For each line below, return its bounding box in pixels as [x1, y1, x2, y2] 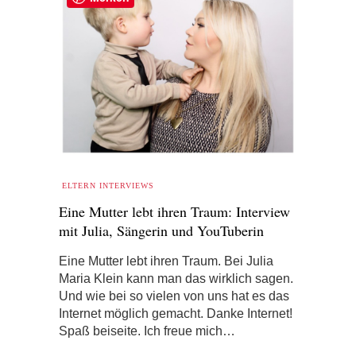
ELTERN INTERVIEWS [62, 180, 154, 190]
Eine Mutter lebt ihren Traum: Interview [59, 201, 290, 221]
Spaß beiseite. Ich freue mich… [59, 323, 235, 338]
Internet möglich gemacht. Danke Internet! [59, 306, 292, 320]
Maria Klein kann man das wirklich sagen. [59, 271, 293, 285]
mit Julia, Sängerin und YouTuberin [59, 220, 264, 240]
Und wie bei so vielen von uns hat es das [59, 288, 289, 303]
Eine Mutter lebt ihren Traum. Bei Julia [59, 253, 273, 268]
